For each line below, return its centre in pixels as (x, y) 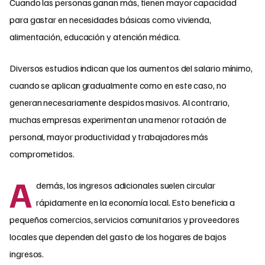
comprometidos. (42, 154)
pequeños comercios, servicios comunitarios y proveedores (125, 220)
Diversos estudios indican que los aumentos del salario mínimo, (131, 68)
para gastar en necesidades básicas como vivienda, (111, 20)
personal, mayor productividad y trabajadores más (109, 137)
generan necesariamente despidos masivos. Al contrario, (119, 103)
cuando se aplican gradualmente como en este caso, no (118, 85)
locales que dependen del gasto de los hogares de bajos (118, 237)
